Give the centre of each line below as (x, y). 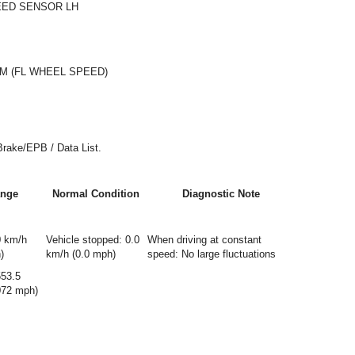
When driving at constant (204, 240)
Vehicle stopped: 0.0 (93, 240)
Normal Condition (96, 194)
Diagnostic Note (221, 194)
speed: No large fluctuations (212, 254)
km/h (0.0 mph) (81, 254)
